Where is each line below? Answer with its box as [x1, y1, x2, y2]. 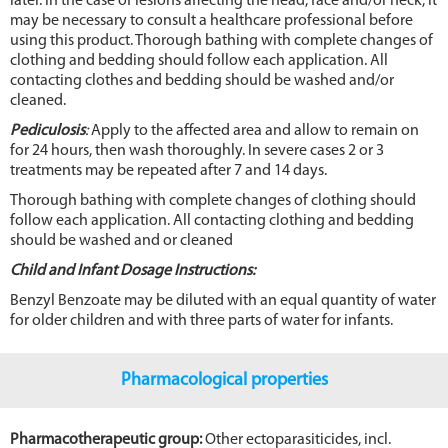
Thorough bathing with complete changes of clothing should [10, 192, 416, 209]
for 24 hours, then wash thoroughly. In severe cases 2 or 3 [10, 142, 384, 159]
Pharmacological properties [120, 370, 328, 390]
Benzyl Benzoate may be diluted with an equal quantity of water [10, 292, 436, 309]
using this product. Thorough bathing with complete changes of [10, 32, 433, 49]
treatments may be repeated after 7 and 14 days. [10, 162, 327, 179]
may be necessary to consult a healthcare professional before [10, 12, 413, 29]
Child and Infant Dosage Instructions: [10, 262, 255, 279]
